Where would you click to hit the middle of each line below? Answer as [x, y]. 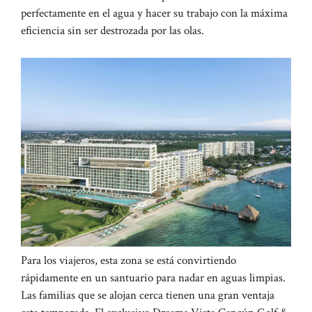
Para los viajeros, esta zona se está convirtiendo [128, 260]
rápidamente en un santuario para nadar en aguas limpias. [153, 278]
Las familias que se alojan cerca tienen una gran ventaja [148, 295]
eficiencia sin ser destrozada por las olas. [112, 31]
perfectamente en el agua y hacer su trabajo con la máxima [154, 14]
